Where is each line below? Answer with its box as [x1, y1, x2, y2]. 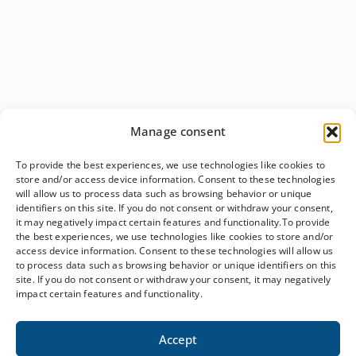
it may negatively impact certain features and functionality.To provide [16, 215, 331, 229]
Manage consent [130, 123, 226, 139]
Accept [159, 331, 197, 347]
